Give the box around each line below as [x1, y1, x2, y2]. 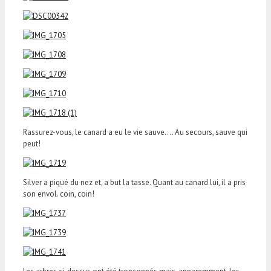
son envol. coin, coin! [23, 188, 94, 199]
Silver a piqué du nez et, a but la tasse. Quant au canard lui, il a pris [23, 177, 246, 188]
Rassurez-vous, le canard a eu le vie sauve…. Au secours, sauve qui [23, 126, 247, 137]
